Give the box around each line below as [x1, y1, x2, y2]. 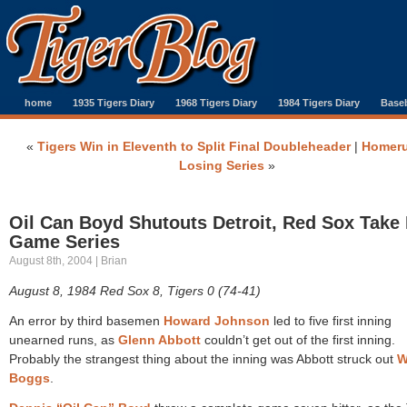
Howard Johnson [164, 313, 270, 328]
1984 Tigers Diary [278, 97, 360, 108]
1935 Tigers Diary [73, 97, 154, 108]
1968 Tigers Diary [175, 97, 257, 108]
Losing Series [179, 158, 264, 173]
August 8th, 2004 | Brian [9, 254, 127, 267]
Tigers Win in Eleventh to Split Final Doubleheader [36, 139, 351, 154]
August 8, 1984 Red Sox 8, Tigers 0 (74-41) [9, 283, 261, 298]
